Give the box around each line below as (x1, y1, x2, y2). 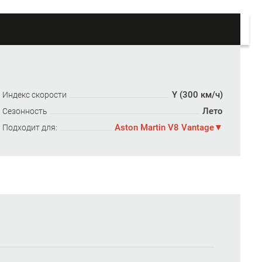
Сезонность (2, 106, 48, 116)
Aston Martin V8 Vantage (114, 122, 214, 133)
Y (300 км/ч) (171, 89, 223, 100)
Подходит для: (2, 123, 58, 132)
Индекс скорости (2, 90, 67, 99)
